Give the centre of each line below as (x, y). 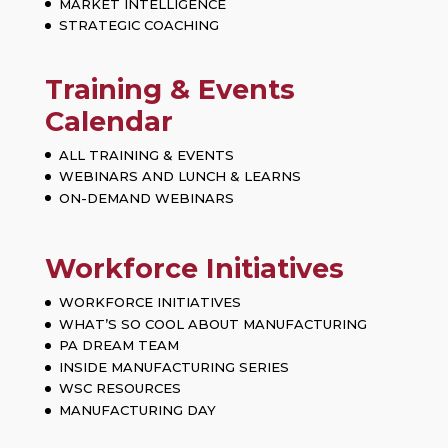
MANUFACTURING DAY (137, 409)
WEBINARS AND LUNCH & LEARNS (179, 176)
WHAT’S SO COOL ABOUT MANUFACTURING (212, 323)
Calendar (108, 121)
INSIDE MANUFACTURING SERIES (173, 366)
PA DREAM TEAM (118, 345)
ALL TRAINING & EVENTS (146, 154)
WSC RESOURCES (119, 388)
